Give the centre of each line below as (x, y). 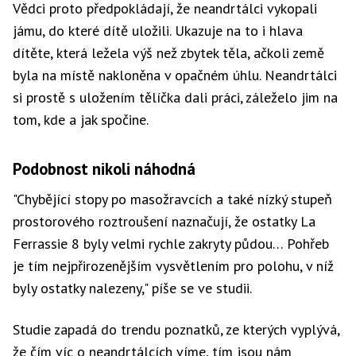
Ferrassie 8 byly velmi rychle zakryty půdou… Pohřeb (171, 244)
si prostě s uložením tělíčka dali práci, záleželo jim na (175, 97)
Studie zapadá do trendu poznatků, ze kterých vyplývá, (176, 329)
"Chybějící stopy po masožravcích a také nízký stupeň (172, 199)
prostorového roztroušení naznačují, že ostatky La (164, 221)
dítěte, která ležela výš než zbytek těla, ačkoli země (168, 53)
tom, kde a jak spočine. (81, 120)
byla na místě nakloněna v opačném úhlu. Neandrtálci (175, 75)
